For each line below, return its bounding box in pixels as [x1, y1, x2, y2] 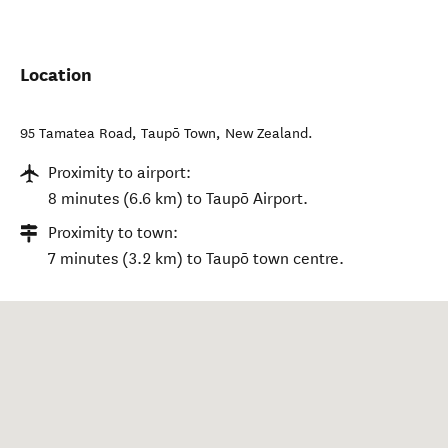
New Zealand [225, 125, 308, 142]
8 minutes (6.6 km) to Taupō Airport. [48, 189, 308, 208]
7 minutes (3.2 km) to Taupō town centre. [48, 249, 344, 268]
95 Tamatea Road [20, 125, 132, 142]
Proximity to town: [48, 223, 178, 242]
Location [20, 63, 92, 86]
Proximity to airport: [48, 163, 191, 182]
